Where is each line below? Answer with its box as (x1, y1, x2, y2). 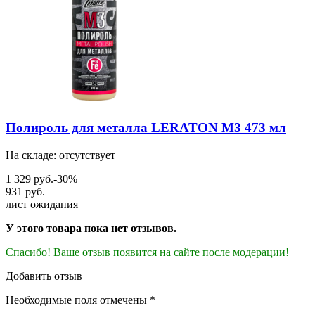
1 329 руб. (6, 172, 53, 185)
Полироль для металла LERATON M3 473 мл (6, 120, 286, 136)
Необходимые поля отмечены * (6, 293, 155, 306)
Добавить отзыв (6, 269, 82, 282)
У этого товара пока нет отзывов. (6, 221, 176, 234)
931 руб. (6, 185, 45, 198)
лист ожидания (6, 198, 78, 210)
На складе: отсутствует (6, 148, 115, 161)
